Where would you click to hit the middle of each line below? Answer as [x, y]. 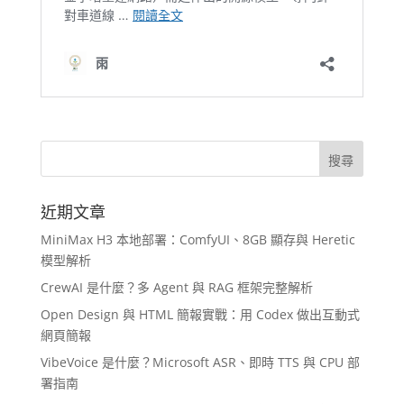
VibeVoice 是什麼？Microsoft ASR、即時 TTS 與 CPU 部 [200, 363]
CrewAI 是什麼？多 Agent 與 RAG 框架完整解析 [176, 288]
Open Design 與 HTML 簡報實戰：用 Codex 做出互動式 [200, 315]
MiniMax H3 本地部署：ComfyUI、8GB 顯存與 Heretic [197, 240]
